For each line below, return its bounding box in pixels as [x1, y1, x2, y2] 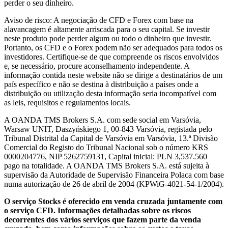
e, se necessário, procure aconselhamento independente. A [4, 61, 189, 70]
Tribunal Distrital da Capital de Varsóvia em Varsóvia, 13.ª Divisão [4, 133, 218, 142]
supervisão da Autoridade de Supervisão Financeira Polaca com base [4, 170, 224, 179]
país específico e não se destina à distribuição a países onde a [4, 79, 198, 89]
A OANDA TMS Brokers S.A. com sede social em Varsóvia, [4, 115, 201, 124]
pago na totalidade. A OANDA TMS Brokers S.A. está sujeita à [4, 161, 209, 170]
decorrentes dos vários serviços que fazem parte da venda [4, 215, 201, 224]
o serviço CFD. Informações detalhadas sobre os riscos [4, 206, 191, 215]
